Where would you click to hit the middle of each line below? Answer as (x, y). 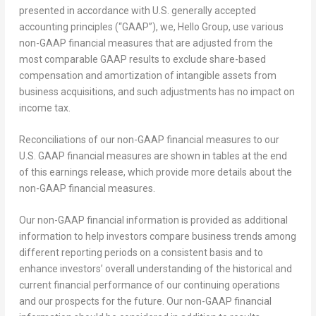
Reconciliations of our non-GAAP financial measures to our (149, 139)
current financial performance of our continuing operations (149, 285)
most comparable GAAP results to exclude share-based (142, 59)
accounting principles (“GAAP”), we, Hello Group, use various (151, 26)
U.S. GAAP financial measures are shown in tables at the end (153, 156)
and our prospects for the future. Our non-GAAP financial (145, 302)
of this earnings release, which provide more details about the (155, 172)
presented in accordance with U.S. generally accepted (137, 10)
